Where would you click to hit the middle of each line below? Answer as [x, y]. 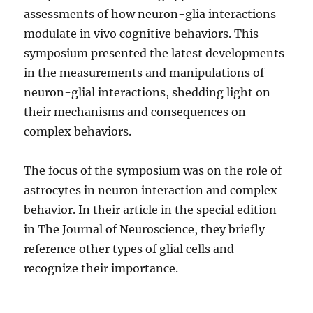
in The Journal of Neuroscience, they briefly [145, 230]
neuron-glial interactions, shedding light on [147, 93]
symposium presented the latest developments [154, 53]
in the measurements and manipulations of [144, 73]
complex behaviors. [78, 132]
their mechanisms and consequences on [135, 112]
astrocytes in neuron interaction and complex [151, 190]
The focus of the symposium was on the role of [153, 171]
